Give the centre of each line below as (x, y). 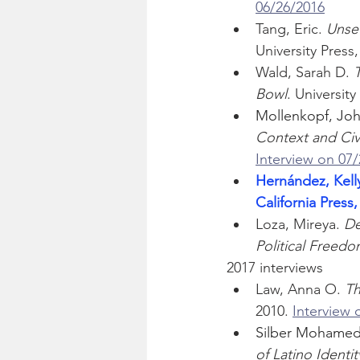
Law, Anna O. (300, 290)
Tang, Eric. (291, 29)
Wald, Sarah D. (305, 73)
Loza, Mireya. (300, 225)
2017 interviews (275, 268)
